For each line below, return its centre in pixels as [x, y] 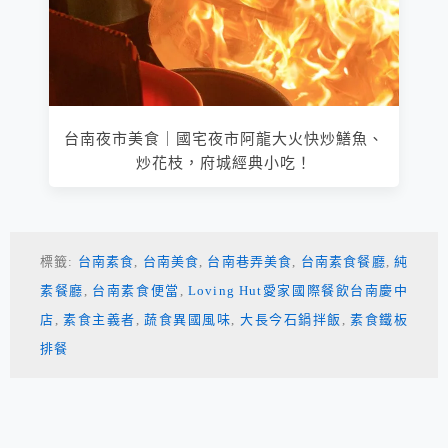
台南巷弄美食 [250, 262]
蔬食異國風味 [188, 320]
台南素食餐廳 [343, 262]
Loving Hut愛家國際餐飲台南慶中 [298, 291]
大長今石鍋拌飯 [291, 320]
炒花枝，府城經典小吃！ [224, 163]
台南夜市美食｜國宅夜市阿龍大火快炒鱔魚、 [224, 139]
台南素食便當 [136, 291]
